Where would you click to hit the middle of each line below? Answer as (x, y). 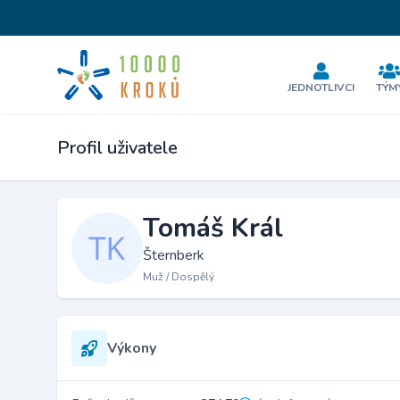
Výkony (132, 348)
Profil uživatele (117, 148)
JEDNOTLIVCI (321, 87)
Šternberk (174, 255)
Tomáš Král (213, 228)
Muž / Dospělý (179, 277)
